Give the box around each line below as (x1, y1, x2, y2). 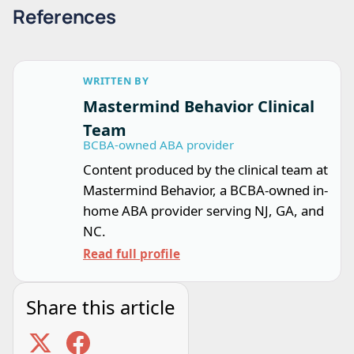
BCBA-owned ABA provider (83, 136, 234, 153)
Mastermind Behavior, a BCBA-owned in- (83, 180, 328, 199)
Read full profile (83, 245, 180, 262)
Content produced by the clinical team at (83, 160, 328, 179)
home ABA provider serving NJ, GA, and (83, 201, 324, 220)
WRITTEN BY (83, 73, 149, 88)
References (13, 2, 116, 29)
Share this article (26, 293, 175, 320)
